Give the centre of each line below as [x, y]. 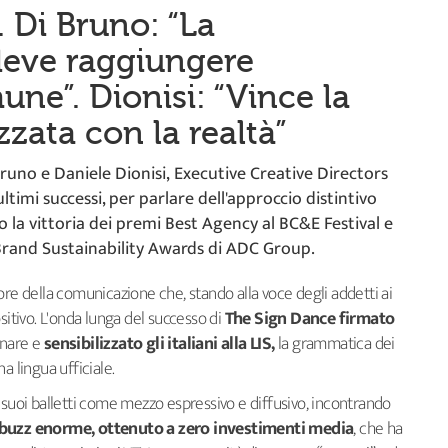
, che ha [378, 428]
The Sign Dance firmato [309, 318]
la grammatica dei [334, 343]
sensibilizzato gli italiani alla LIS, [159, 343]
